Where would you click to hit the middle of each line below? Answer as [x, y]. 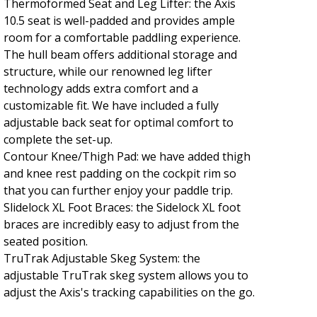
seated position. [45, 241]
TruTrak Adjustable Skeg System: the [102, 258]
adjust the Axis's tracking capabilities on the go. [129, 292]
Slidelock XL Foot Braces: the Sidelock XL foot [122, 207]
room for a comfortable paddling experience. [122, 37]
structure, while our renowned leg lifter [108, 71]
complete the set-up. [58, 139]
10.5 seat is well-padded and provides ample [119, 20]
